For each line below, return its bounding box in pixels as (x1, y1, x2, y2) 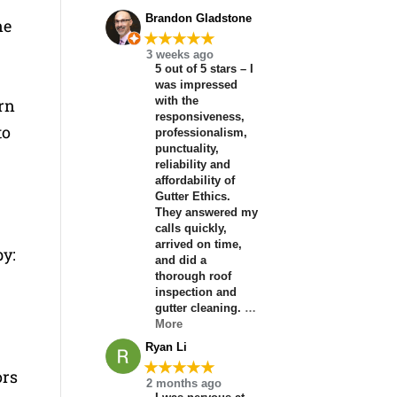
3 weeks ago (146, 48, 214, 62)
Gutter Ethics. (154, 190, 230, 204)
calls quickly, (154, 222, 227, 236)
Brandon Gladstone (144, 12, 252, 26)
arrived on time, (154, 237, 242, 252)
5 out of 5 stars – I (154, 62, 253, 76)
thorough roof (154, 269, 231, 284)
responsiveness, (154, 110, 245, 124)
